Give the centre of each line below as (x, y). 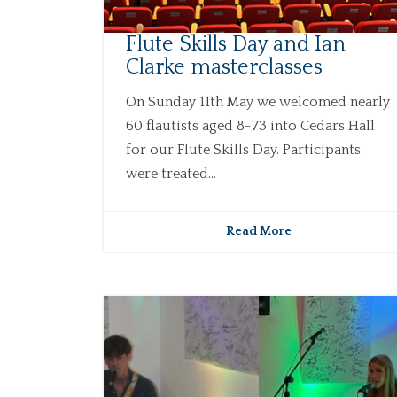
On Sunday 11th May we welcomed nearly (258, 102)
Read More (258, 232)
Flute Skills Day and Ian (236, 45)
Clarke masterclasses (224, 68)
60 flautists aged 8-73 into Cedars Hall (250, 126)
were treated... (171, 174)
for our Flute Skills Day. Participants (243, 150)
